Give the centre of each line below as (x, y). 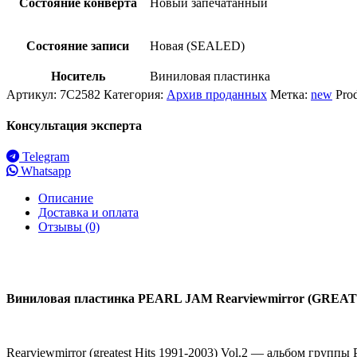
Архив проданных (217, 94)
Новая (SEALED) (197, 45)
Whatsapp (44, 171)
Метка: (290, 94)
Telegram (44, 157)
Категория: (135, 94)
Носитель (78, 76)
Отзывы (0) (69, 227)
